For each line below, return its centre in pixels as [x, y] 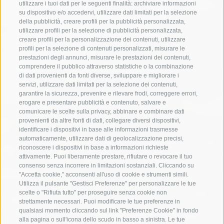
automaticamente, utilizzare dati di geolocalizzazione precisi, [101, 138]
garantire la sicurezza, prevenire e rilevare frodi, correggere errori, [108, 93]
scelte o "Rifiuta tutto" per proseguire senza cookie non [93, 192]
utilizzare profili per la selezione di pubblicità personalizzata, [101, 30]
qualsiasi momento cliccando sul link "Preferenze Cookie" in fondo [109, 210]
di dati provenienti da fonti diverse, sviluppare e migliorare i [99, 75]
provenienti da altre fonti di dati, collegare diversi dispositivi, [100, 120]
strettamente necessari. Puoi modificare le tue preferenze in [99, 201]
